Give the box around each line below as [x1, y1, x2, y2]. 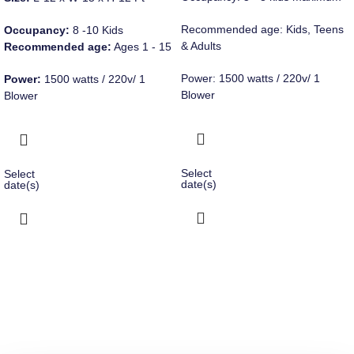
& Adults [181, 39, 221, 52]
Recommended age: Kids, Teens [181, 22, 344, 36]
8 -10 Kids [70, 23, 123, 36]
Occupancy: [4, 23, 70, 36]
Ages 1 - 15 [111, 40, 171, 53]
